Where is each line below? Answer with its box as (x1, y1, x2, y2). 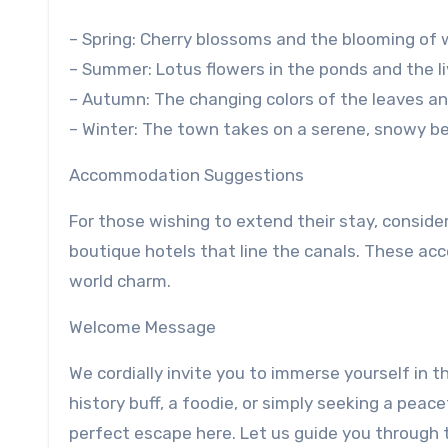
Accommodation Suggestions (69, 165, 304, 186)
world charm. (69, 271, 171, 292)
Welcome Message (69, 317, 216, 338)
